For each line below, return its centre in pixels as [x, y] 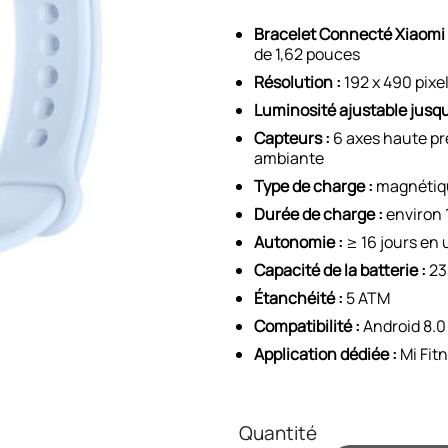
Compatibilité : [307, 326]
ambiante [289, 158]
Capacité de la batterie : [340, 270]
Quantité [278, 433]
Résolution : [297, 82]
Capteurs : [292, 138]
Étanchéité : [298, 298]
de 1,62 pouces [307, 54]
